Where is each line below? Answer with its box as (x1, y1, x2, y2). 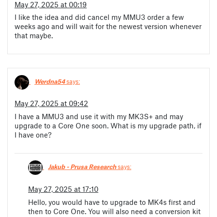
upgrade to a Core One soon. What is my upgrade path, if (15, 121, 201, 130)
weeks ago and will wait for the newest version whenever (15, 21, 201, 31)
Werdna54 (34, 77, 65, 85)
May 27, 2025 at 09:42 (15, 99, 88, 108)
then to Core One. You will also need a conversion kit (28, 206, 201, 216)
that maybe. (15, 31, 53, 40)
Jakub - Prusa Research (48, 163, 116, 171)
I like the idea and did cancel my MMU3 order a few (15, 12, 184, 21)
